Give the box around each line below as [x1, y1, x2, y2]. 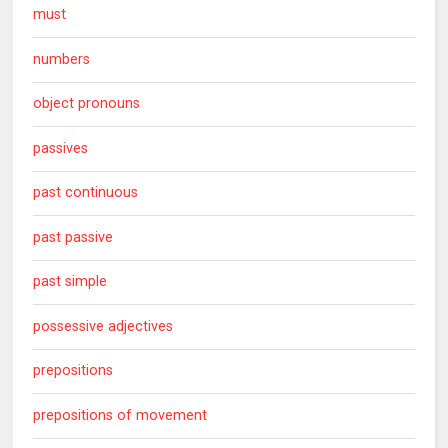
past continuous [33, 184, 139, 202]
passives [33, 139, 89, 157]
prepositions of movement [33, 406, 208, 424]
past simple [33, 273, 108, 291]
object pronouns [33, 95, 141, 113]
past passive [33, 228, 114, 246]
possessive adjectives [33, 317, 174, 335]
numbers [33, 50, 91, 68]
